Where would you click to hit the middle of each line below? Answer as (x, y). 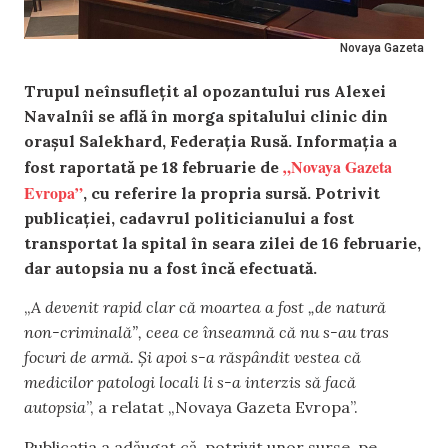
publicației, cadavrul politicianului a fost (189, 218)
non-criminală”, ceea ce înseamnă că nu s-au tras (206, 332)
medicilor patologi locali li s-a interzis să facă (190, 382)
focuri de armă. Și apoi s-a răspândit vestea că (192, 357)
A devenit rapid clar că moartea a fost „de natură (208, 307)
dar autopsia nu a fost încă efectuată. (170, 268)
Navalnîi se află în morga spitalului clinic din (206, 116)
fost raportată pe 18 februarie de (153, 167)
